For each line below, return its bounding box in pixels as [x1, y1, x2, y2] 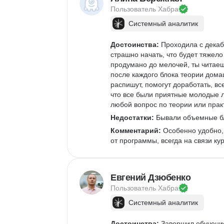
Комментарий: [110, 126, 161, 134]
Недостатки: [110, 113, 154, 121]
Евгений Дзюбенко [110, 172, 190, 182]
